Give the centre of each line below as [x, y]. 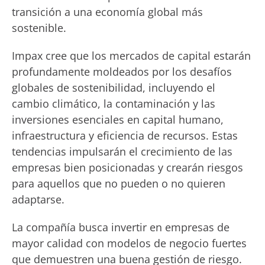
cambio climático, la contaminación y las [114, 104]
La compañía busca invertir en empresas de [121, 227]
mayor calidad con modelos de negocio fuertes [129, 243]
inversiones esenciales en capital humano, [118, 119]
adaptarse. [38, 199]
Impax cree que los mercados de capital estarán [131, 56]
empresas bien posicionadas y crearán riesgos [127, 167]
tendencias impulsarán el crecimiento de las [122, 151]
